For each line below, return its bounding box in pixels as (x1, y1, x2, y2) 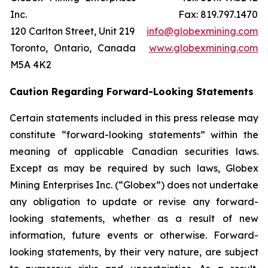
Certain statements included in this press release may (10, 111, 258, 124)
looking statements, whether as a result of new (10, 212, 258, 224)
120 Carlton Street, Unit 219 (10, 25, 135, 37)
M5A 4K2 (10, 58, 51, 71)
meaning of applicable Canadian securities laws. (10, 145, 258, 157)
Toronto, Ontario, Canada (10, 41, 136, 54)
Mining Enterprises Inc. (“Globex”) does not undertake (10, 178, 258, 191)
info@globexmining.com (147, 25, 258, 37)
